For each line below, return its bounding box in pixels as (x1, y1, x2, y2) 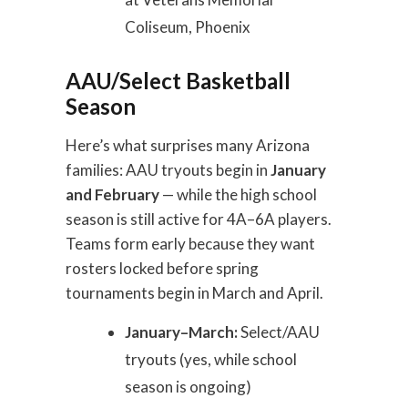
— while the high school (159, 185, 318, 204)
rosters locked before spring (66, 259, 260, 278)
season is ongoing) (125, 377, 252, 396)
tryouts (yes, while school (125, 350, 298, 369)
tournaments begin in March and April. (66, 283, 324, 302)
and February (66, 185, 160, 204)
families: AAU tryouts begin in (66, 160, 271, 179)
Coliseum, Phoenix (125, 17, 251, 36)
